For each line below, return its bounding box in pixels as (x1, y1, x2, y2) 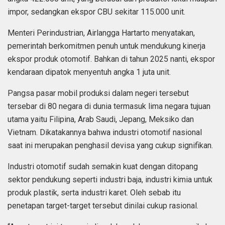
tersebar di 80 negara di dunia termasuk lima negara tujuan (8, 101, 210, 111)
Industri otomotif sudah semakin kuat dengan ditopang (8, 161, 198, 171)
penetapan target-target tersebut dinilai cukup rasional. (8, 200, 198, 210)
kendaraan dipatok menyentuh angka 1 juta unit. (8, 67, 171, 77)
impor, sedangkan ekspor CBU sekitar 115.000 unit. (8, 7, 185, 17)
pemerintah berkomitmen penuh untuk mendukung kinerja (8, 41, 205, 51)
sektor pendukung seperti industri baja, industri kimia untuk (8, 174, 212, 184)
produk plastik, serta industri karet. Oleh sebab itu (8, 187, 181, 197)
